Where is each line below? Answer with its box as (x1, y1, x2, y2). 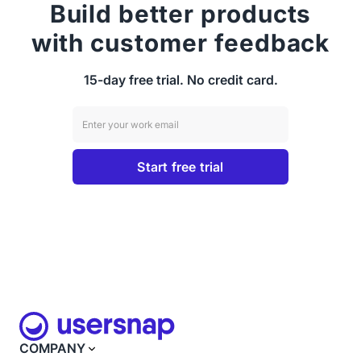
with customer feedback (31, 27, 330, 57)
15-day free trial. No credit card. (83, 71, 278, 88)
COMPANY (19, 341, 85, 356)
